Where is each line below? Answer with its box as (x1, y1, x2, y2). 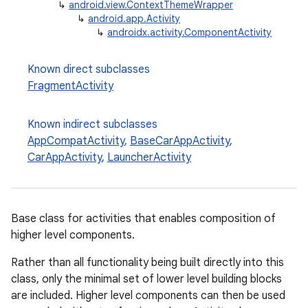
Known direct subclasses (27, 63, 150, 76)
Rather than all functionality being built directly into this (11, 256, 284, 269)
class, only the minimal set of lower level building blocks (11, 272, 282, 286)
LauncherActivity (107, 151, 191, 164)
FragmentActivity (27, 79, 113, 93)
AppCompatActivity (27, 134, 124, 148)
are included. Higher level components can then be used (11, 289, 285, 302)
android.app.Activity (88, 12, 180, 25)
